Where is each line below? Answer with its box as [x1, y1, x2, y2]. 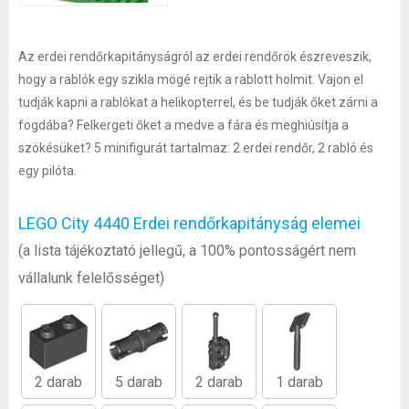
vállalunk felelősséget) [18, 269, 164, 288]
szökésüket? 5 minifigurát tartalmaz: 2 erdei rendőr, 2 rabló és [18, 141, 373, 156]
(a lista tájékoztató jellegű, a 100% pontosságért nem [18, 242, 356, 260]
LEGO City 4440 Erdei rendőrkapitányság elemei [18, 214, 361, 234]
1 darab [276, 373, 323, 392]
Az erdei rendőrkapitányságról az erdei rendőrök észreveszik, [18, 49, 372, 65]
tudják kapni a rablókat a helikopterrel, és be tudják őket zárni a [18, 95, 378, 110]
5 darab [115, 373, 163, 392]
